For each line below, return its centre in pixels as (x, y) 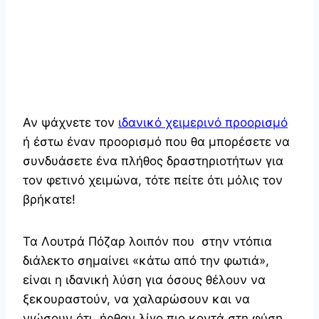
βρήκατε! (49, 199)
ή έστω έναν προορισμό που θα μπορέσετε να (156, 141)
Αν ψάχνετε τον (70, 122)
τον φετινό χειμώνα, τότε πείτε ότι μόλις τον (153, 180)
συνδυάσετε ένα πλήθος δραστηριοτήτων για (153, 161)
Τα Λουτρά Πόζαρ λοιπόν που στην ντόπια (147, 241)
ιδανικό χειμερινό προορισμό (203, 122)
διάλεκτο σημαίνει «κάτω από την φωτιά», (146, 260)
